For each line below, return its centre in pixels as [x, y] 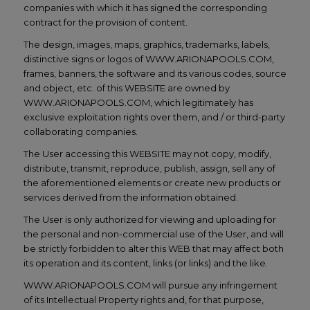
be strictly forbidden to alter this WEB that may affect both [153, 249]
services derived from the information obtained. [130, 198]
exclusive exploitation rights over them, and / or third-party [154, 117]
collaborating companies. [80, 131]
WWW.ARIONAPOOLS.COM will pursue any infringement [150, 285]
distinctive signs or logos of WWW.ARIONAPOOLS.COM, [148, 58]
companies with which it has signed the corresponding [145, 7]
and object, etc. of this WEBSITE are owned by [126, 88]
